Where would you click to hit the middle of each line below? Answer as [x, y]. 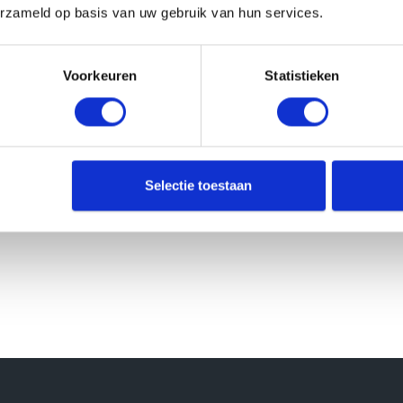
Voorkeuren [100, 76]
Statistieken [302, 76]
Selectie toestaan [199, 185]
